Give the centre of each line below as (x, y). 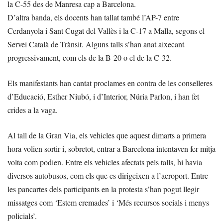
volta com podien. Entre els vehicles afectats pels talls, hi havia (105, 162)
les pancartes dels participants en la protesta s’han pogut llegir (103, 189)
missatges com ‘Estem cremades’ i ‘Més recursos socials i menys (108, 202)
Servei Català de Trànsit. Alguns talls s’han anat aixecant (96, 44)
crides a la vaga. (33, 110)
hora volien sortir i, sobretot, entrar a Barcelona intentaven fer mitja (111, 148)
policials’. (22, 216)
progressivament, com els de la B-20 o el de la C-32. (90, 57)
